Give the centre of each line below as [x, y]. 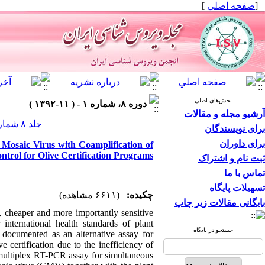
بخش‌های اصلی [213, 100]
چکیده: [140, 195]
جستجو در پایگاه [213, 230]
